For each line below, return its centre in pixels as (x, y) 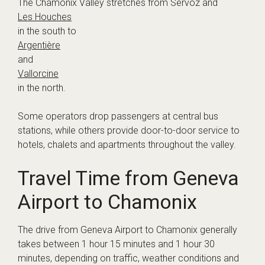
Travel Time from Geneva (128, 178)
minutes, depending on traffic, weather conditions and (128, 258)
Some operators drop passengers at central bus (118, 116)
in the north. (42, 88)
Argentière (39, 45)
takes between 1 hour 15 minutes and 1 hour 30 (116, 244)
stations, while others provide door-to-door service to (129, 130)
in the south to (47, 31)
